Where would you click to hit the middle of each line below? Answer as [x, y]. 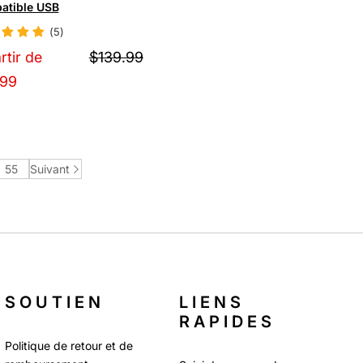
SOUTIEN [55, 302]
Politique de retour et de [69, 345]
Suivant [50, 169]
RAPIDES [227, 321]
